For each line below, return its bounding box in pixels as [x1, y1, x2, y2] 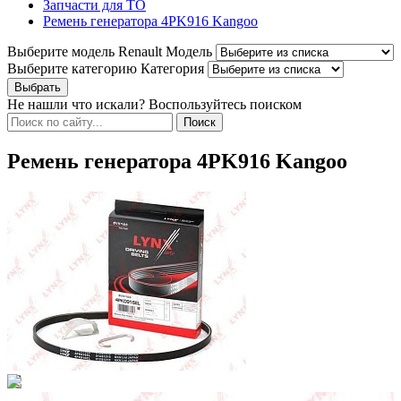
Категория [141, 61, 204, 77]
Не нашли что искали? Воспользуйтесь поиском [7, 97, 302, 113]
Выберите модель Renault [7, 44, 162, 60]
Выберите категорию [7, 61, 137, 77]
